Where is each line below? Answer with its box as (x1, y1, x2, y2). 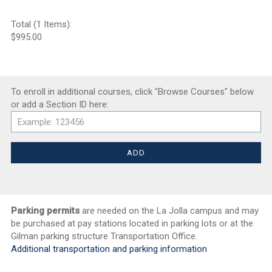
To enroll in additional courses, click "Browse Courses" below (11, 86, 254, 97)
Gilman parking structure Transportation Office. (11, 231, 197, 242)
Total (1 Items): (11, 19, 72, 30)
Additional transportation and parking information (11, 243, 207, 254)
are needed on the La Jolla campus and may (80, 205, 259, 216)
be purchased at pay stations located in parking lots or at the (11, 218, 253, 229)
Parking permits (11, 205, 80, 216)
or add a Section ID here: (11, 99, 109, 110)
